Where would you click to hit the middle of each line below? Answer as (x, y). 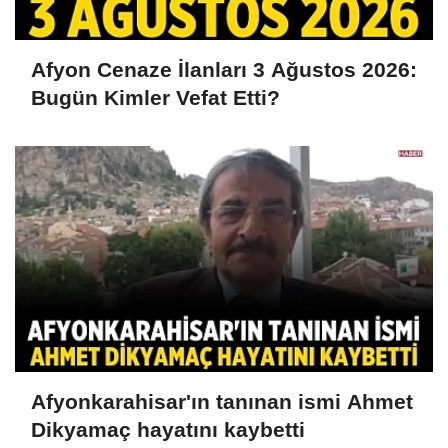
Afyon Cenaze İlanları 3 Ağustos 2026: (224, 69)
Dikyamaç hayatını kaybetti (168, 429)
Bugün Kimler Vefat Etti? (155, 97)
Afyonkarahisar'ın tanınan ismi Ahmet (222, 401)
